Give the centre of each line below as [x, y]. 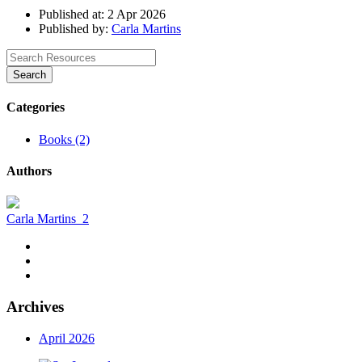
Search [29, 75]
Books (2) [64, 139]
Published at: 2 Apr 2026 [102, 15]
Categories [36, 107]
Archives [35, 306]
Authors [29, 170]
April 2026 [67, 338]
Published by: [75, 29]
